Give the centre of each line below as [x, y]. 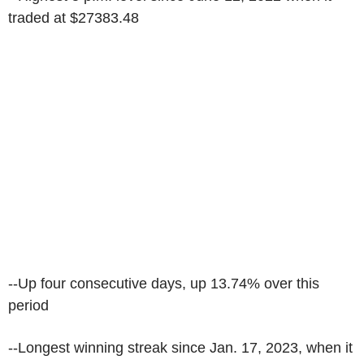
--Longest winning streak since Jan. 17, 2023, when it [180, 348]
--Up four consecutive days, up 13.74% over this [164, 284]
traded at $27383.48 [74, 18]
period [28, 305]
